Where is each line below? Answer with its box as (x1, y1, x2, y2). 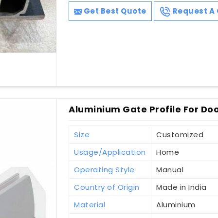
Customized (156, 129, 204, 140)
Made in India (156, 182, 207, 193)
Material (74, 200, 106, 210)
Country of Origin (74, 182, 140, 193)
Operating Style (74, 164, 135, 175)
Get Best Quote (82, 6, 146, 17)
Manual (156, 164, 184, 175)
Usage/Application (74, 147, 146, 158)
